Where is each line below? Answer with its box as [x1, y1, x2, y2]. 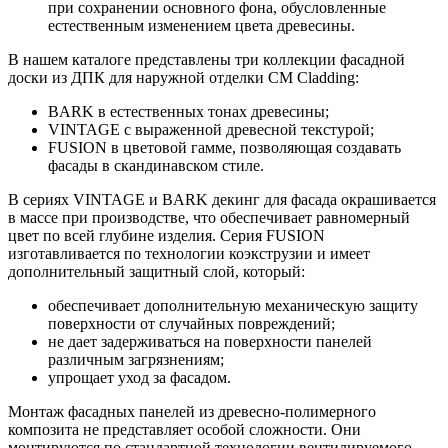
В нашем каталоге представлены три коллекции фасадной [8, 50, 405, 68]
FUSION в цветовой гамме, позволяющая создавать [48, 138, 401, 156]
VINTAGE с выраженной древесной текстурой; [48, 120, 374, 138]
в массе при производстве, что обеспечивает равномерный [8, 208, 410, 226]
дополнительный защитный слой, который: [8, 262, 305, 280]
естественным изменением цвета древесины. [48, 16, 355, 34]
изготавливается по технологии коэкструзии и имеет [8, 244, 370, 262]
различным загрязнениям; [48, 350, 224, 368]
